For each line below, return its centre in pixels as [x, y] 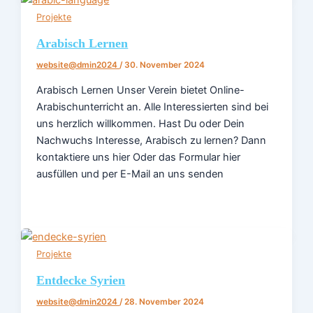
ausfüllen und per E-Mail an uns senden [130, 174]
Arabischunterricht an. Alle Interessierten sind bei [153, 107]
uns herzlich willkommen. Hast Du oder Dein [141, 123]
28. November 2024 [165, 301]
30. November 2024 [165, 65]
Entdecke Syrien [81, 280]
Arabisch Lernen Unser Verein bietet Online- [141, 90]
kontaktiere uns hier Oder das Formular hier [139, 157]
